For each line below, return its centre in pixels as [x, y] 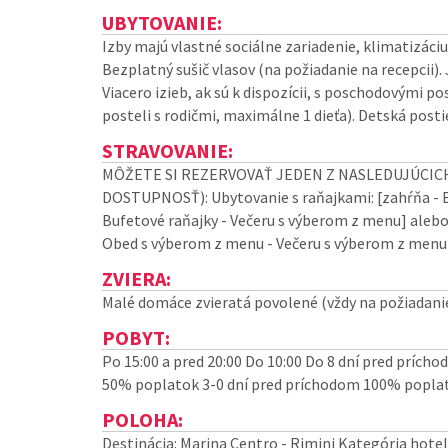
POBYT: [136, 337]
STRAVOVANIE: [167, 150]
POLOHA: [142, 419]
